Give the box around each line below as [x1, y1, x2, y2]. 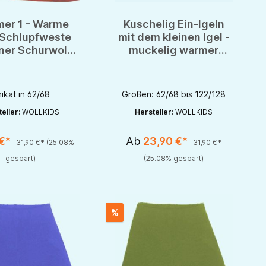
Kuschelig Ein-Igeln [123, 18, 224, 31]
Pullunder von [138, 57, 210, 70]
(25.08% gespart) [144, 154, 204, 163]
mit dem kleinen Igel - [118, 31, 230, 44]
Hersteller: [135, 107, 176, 117]
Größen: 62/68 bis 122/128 [122, 89, 226, 100]
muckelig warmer [129, 44, 219, 57]
